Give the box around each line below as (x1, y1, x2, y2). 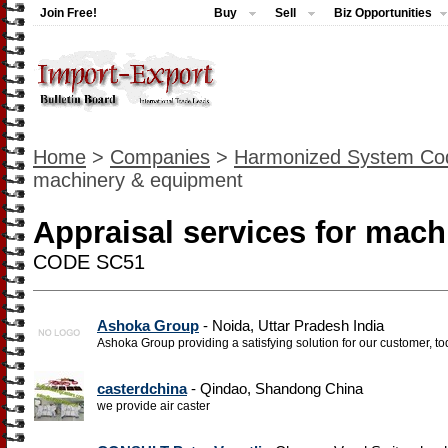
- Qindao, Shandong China (187, 380, 363, 397)
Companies (110, 146, 210, 168)
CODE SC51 (33, 251, 145, 273)
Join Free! (40, 6, 97, 20)
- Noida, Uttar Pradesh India (199, 317, 384, 334)
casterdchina (97, 380, 187, 397)
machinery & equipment (33, 169, 243, 191)
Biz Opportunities (334, 6, 432, 20)
